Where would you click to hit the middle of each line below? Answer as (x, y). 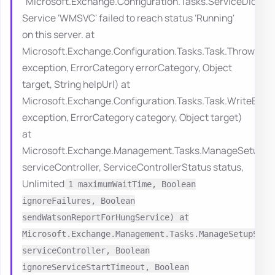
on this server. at (58, 35)
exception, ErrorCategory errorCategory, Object (127, 68)
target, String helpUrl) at (76, 84)
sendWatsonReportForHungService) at (106, 218)
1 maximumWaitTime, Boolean (132, 184)
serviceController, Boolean (86, 251)
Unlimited (43, 184)
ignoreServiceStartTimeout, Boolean (106, 267)
